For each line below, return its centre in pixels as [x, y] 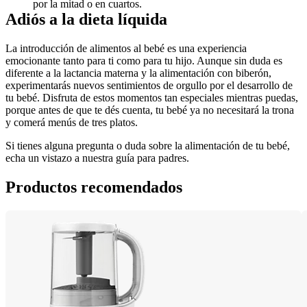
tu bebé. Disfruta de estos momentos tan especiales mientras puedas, [152, 97]
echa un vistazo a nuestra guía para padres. [97, 158]
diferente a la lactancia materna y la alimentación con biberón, [138, 73]
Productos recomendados [94, 187]
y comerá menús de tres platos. [72, 122]
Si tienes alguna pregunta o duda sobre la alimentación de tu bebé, [148, 145]
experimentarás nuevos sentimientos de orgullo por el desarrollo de [149, 85]
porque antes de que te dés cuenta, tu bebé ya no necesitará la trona [150, 110]
